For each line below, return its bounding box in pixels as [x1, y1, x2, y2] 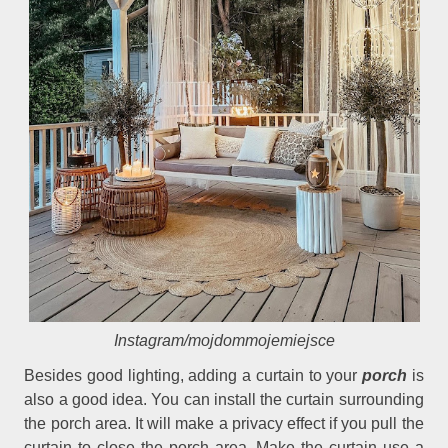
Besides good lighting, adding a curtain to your [24, 367, 362, 385]
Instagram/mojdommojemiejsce [113, 331, 335, 349]
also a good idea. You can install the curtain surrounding [24, 391, 424, 409]
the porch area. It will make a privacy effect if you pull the [24, 415, 424, 433]
